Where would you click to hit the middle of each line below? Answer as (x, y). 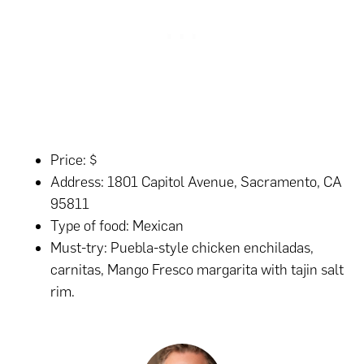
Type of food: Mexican (117, 226)
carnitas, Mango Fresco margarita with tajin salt (197, 270)
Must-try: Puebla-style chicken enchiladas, (182, 248)
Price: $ (74, 160)
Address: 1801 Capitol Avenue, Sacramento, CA (197, 182)
